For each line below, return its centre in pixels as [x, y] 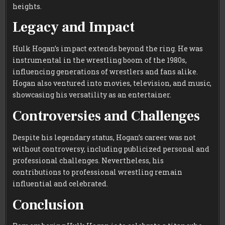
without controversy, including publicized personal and [111, 149]
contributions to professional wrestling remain [98, 172]
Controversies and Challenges [106, 116]
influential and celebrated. [61, 183]
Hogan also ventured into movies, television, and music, [112, 83]
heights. [27, 6]
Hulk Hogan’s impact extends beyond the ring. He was [108, 49]
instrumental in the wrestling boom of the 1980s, [100, 60]
